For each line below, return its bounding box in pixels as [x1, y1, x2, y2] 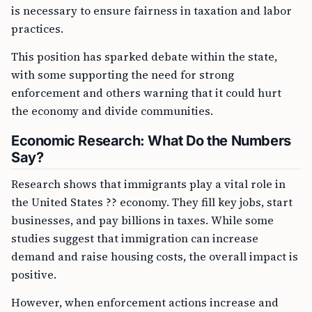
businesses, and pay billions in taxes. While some [11, 212, 274, 228]
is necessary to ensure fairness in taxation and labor [11, 3, 292, 18]
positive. [11, 267, 56, 282]
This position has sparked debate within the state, [11, 49, 277, 64]
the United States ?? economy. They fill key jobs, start [11, 194, 292, 210]
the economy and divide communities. [11, 103, 213, 118]
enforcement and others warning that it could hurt [11, 85, 281, 100]
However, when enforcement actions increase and [11, 295, 279, 310]
